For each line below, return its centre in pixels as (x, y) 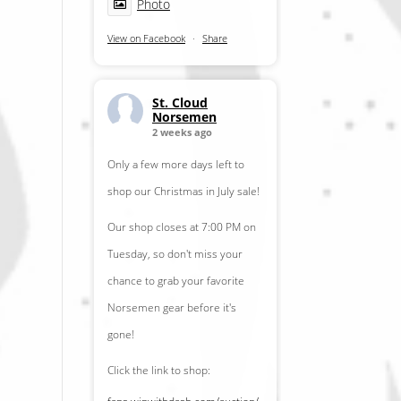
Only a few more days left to (175, 164)
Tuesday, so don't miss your (175, 253)
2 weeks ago (182, 132)
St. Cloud (179, 102)
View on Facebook (146, 38)
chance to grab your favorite (175, 280)
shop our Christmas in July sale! (183, 191)
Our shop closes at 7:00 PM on (181, 226)
